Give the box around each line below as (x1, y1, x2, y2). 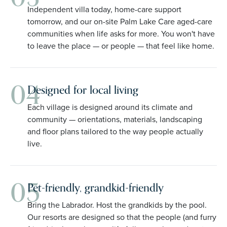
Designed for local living (27, 81, 139, 99)
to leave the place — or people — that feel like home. (27, 40, 214, 52)
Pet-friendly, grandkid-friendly (27, 178, 164, 197)
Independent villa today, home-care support (27, 3, 181, 15)
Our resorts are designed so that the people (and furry (27, 211, 216, 223)
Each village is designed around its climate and (27, 101, 193, 113)
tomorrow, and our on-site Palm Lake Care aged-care (27, 15, 212, 27)
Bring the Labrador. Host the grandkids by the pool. (27, 199, 207, 211)
